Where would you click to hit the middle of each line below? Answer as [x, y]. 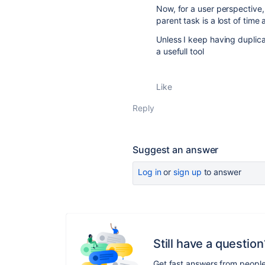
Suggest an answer [176, 150]
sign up [188, 172]
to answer [221, 172]
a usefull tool [181, 51]
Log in [150, 172]
